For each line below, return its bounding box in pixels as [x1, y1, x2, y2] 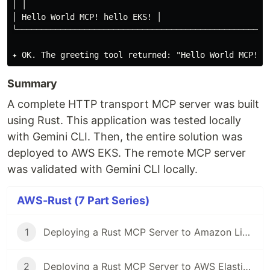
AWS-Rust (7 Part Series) [17, 194, 149, 207]
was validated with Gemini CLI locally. [7, 163, 198, 176]
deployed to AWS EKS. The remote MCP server [7, 146, 246, 160]
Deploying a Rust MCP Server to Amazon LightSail [242, 226, 250, 239]
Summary [7, 77, 57, 90]
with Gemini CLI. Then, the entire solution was [7, 130, 242, 143]
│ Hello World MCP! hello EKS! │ [12, 12, 162, 22]
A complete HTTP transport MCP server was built [7, 98, 259, 111]
